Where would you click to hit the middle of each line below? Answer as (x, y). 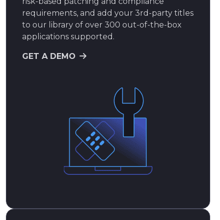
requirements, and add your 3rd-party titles (108, 13)
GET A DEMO (49, 56)
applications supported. (68, 36)
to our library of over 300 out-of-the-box (102, 25)
